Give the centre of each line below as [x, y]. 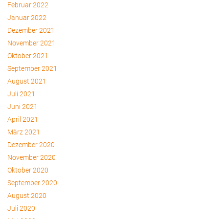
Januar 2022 [27, 18]
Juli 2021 [21, 94]
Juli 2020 [21, 208]
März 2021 [24, 132]
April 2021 [23, 119]
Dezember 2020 [31, 145]
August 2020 [27, 196]
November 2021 [32, 43]
